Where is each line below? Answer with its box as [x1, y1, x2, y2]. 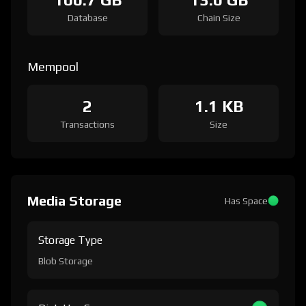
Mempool [27, 59, 79, 74]
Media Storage [27, 193, 122, 208]
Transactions [60, 119, 115, 130]
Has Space [225, 195, 268, 206]
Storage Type [38, 234, 102, 247]
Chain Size [197, 12, 240, 23]
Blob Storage [38, 255, 93, 266]
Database [67, 12, 108, 23]
